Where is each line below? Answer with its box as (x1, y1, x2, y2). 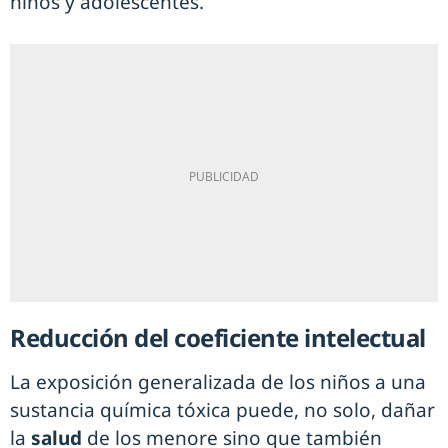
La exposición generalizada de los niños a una (10, 369, 426, 396)
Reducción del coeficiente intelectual (10, 321, 431, 355)
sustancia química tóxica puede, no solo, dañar (10, 397, 435, 424)
